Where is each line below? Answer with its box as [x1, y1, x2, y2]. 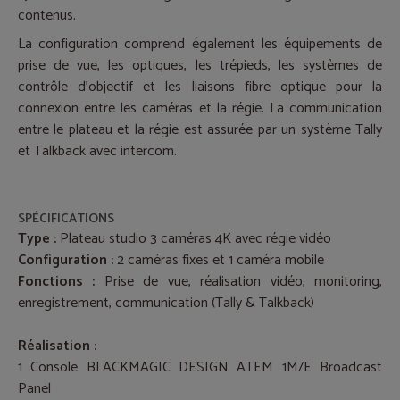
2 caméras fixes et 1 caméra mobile [113, 248, 324, 272]
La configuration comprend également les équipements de [18, 32, 382, 56]
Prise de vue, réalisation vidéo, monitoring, [95, 270, 383, 294]
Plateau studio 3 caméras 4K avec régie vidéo [56, 227, 331, 251]
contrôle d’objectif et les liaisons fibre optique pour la [18, 75, 382, 99]
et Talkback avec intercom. [18, 139, 177, 163]
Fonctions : [18, 270, 96, 294]
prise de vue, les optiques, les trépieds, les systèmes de [18, 54, 382, 78]
